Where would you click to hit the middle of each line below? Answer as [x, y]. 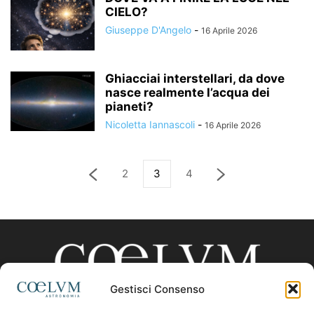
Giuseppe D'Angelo [148, 30]
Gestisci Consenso [157, 289]
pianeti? [129, 107]
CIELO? [127, 12]
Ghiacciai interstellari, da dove [195, 78]
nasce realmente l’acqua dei [187, 93]
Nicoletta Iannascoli [150, 124]
